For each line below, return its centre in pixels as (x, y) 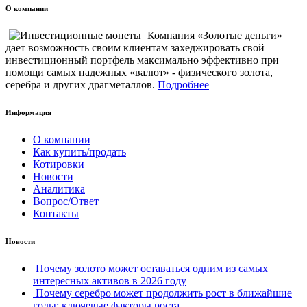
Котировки (59, 164)
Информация (28, 113)
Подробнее (183, 85)
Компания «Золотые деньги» (215, 36)
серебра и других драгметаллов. (80, 85)
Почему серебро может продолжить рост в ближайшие (164, 293)
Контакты (56, 214)
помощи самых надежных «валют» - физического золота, (139, 73)
